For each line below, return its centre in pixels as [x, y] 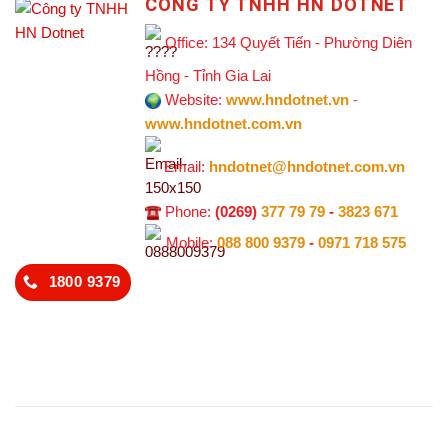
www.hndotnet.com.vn [224, 124]
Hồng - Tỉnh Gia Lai [208, 76]
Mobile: [190, 243]
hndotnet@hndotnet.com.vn [307, 167]
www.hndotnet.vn [288, 100]
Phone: [188, 212]
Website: [194, 100]
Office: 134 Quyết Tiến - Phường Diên [289, 43]
